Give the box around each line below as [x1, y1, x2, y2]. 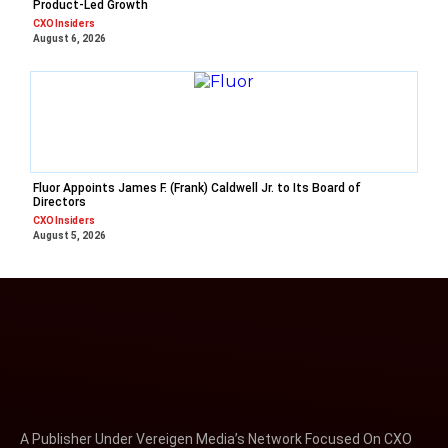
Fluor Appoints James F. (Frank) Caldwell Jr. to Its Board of [33, 180, 361, 195]
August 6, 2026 [33, 32, 106, 44]
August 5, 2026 [33, 229, 106, 241]
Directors [33, 194, 86, 209]
